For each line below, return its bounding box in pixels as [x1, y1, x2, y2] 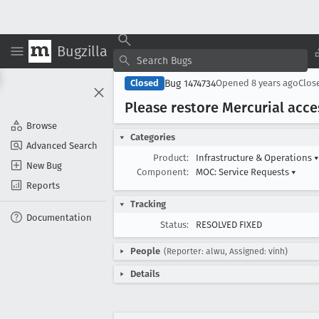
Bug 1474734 [164, 77, 216, 90]
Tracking [130, 199, 166, 209]
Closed [130, 78, 159, 88]
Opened [216, 78, 251, 88]
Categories [130, 132, 175, 142]
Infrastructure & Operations [196, 152, 314, 163]
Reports [26, 179, 60, 191]
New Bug [26, 159, 62, 171]
